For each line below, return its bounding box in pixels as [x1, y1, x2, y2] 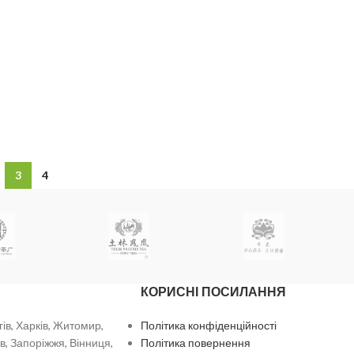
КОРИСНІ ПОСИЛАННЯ [140, 283, 286, 302]
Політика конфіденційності [140, 318, 277, 333]
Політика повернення [140, 336, 250, 350]
